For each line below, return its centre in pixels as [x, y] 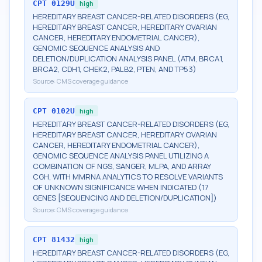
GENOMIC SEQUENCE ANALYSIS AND [96, 48]
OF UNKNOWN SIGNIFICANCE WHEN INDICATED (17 [121, 187]
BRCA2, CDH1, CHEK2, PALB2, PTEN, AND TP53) [115, 69]
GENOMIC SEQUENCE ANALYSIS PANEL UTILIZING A [121, 156]
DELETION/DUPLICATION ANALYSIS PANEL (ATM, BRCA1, [128, 58]
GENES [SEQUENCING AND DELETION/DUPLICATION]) [125, 198]
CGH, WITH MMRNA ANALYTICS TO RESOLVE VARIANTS [128, 177]
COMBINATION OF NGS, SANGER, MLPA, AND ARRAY [122, 166]
